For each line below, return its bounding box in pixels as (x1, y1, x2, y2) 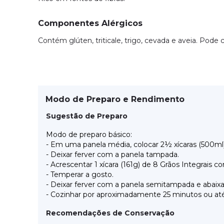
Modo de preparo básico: (46, 130, 132, 139)
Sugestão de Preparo (46, 111, 127, 120)
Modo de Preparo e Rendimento (45, 94, 184, 104)
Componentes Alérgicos (38, 18, 142, 28)
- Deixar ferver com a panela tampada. (46, 150, 179, 159)
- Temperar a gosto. (46, 170, 113, 179)
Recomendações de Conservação (46, 208, 174, 217)
